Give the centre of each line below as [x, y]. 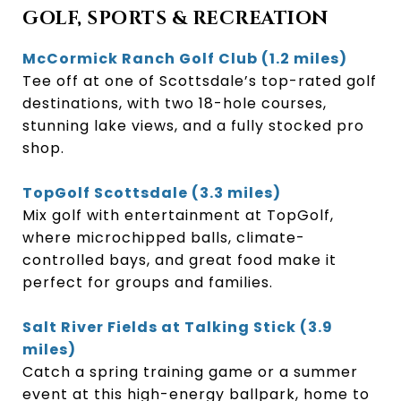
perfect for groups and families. [148, 282]
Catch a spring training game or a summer [190, 371]
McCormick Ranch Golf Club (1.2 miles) [185, 58]
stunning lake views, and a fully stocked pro [193, 125]
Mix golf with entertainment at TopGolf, [178, 215]
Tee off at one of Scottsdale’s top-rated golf [200, 81]
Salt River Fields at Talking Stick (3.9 [178, 327]
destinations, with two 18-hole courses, [175, 103]
